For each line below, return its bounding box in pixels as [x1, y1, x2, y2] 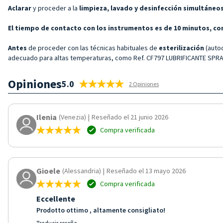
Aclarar [8, 3, 31, 12]
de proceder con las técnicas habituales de [27, 43, 159, 52]
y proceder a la [31, 3, 79, 12]
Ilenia [36, 111, 57, 122]
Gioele [36, 165, 60, 176]
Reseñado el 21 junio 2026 [92, 112, 168, 121]
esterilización [159, 43, 204, 52]
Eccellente [36, 193, 75, 204]
